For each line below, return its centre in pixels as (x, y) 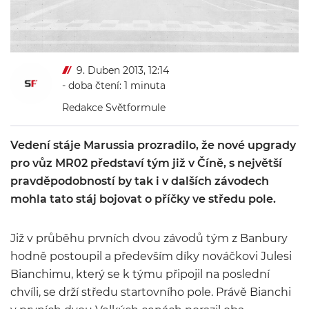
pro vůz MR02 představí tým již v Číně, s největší (146, 163)
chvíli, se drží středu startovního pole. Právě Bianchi (151, 292)
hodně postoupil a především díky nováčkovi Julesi (151, 256)
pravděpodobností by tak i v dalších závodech (140, 181)
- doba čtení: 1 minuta (114, 86)
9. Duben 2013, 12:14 (123, 70)
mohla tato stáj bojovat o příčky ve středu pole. (143, 199)
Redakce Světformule (114, 108)
